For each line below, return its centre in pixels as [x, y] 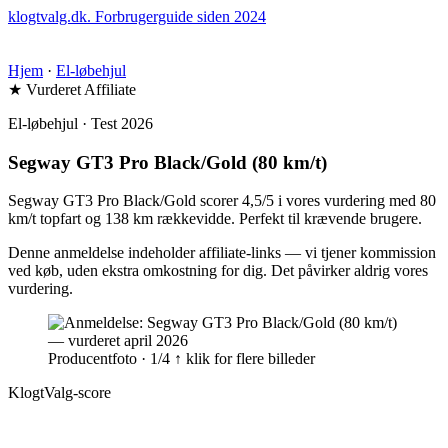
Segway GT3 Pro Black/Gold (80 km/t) [167, 162]
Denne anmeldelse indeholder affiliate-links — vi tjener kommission [222, 253]
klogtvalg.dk [47, 16]
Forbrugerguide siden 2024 [180, 16]
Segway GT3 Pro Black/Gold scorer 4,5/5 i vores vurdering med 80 [222, 201]
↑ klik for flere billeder [244, 359]
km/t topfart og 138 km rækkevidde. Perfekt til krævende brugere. [215, 219]
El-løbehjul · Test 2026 [80, 123]
